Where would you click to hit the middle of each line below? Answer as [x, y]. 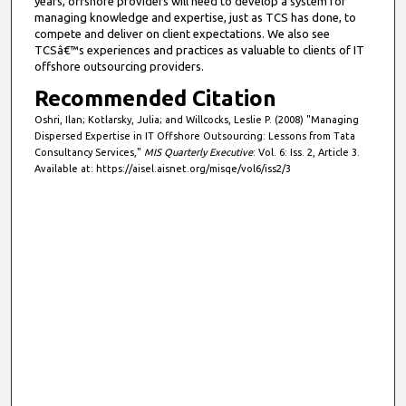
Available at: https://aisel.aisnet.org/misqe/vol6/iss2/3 [162, 168]
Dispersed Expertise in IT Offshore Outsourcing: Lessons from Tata [194, 135]
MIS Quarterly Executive [198, 152]
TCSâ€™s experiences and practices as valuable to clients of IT [199, 49]
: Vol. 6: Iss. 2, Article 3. [306, 152]
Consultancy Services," [89, 152]
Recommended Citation [155, 98]
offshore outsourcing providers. [119, 66]
